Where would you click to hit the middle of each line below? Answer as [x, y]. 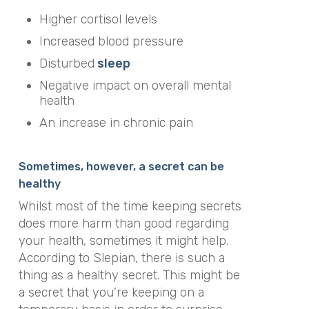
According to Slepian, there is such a [121, 258]
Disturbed [67, 63]
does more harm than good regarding [123, 223]
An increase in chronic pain [116, 122]
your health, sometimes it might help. [123, 240]
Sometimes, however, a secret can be [121, 166]
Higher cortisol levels [98, 19]
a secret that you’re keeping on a [111, 292]
